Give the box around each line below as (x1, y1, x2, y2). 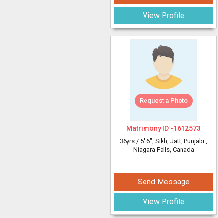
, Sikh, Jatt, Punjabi (152, 137, 206, 145)
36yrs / (120, 137, 140, 145)
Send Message (137, 177, 190, 186)
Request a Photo (139, 97, 188, 104)
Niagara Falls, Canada (133, 146, 194, 153)
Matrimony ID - (127, 125, 173, 132)
